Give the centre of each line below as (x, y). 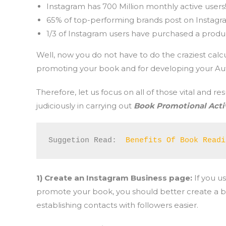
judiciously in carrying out (85, 106)
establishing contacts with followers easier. (117, 205)
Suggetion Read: (87, 140)
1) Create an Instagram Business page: (115, 178)
